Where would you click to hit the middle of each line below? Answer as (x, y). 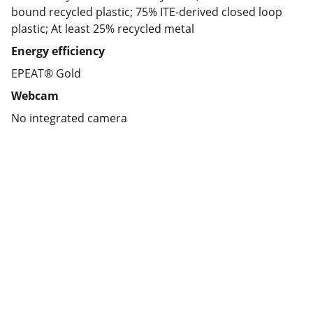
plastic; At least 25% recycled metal (103, 29)
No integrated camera (69, 118)
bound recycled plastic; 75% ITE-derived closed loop (147, 12)
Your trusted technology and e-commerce (154, 299)
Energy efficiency (58, 51)
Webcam (35, 96)
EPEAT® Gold (46, 73)
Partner (68, 269)
